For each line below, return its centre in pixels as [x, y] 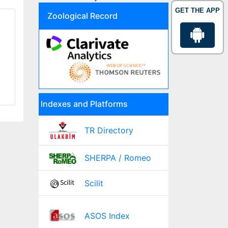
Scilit [94, 183]
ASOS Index [107, 216]
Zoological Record [82, 16]
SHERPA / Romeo [118, 158]
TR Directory [109, 131]
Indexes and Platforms [84, 104]
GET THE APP [197, 10]
